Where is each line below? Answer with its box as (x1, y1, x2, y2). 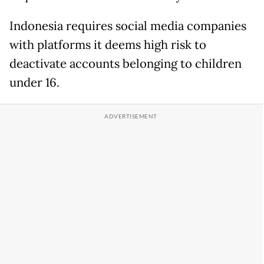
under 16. (9, 75, 60, 91)
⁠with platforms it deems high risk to (9, 37, 206, 53)
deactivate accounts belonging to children (9, 56, 242, 72)
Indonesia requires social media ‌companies (9, 18, 246, 34)
